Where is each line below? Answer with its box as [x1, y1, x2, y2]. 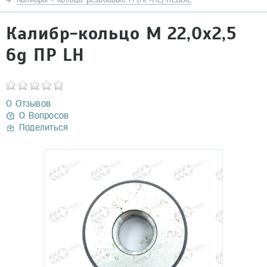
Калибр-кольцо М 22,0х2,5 [6, 23, 237, 44]
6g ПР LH [6, 45, 85, 66]
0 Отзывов [6, 98, 51, 108]
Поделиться [19, 122, 69, 132]
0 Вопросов [19, 110, 69, 120]
